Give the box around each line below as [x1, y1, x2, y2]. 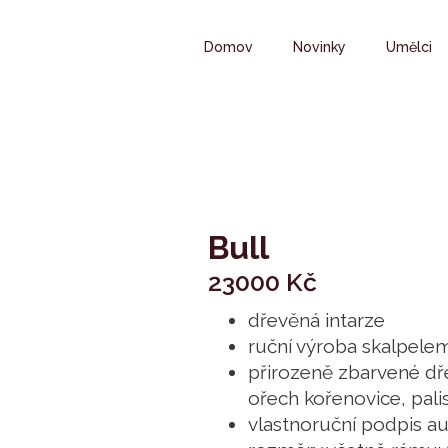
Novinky [293, 39, 346, 55]
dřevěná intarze [248, 309, 385, 331]
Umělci [386, 39, 432, 55]
